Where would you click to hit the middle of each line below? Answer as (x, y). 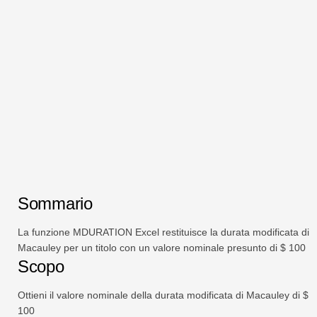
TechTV (46, 60)
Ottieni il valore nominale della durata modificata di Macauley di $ (163, 295)
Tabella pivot (59, 28)
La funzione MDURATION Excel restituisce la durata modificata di (163, 232)
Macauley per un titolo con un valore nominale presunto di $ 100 (162, 247)
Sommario (55, 203)
